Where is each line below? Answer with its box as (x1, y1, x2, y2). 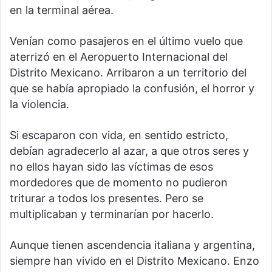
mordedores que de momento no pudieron (10, 176, 228, 189)
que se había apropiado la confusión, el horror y (10, 82, 254, 95)
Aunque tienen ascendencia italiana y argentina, (10, 239, 255, 252)
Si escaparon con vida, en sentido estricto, (10, 129, 228, 142)
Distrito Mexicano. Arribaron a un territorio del (10, 66, 246, 80)
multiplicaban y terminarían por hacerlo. (10, 208, 214, 221)
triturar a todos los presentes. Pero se (10, 192, 203, 205)
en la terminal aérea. (10, 4, 114, 17)
